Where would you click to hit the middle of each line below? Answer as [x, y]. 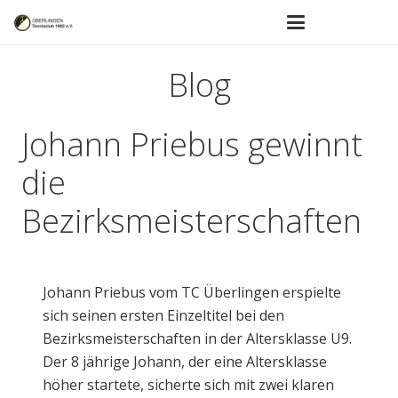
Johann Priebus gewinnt [192, 144]
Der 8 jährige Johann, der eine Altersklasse [185, 361]
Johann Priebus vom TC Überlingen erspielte [192, 292]
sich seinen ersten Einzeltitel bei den [163, 315]
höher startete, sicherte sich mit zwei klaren [188, 384]
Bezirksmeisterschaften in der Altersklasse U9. [197, 338]
